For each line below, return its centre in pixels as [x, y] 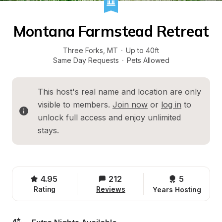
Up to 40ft [142, 50]
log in [171, 105]
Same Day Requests [86, 60]
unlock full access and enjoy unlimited [109, 117]
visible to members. [75, 105]
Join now [130, 105]
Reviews [111, 189]
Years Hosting [177, 190]
